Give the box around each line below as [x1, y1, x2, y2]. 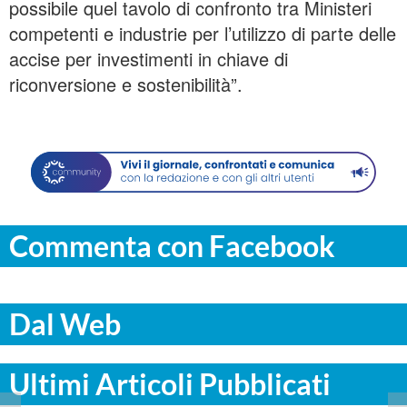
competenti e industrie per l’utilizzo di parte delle [9, 20, 396, 47]
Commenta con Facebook [9, 228, 335, 264]
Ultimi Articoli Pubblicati [9, 366, 331, 402]
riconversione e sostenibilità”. [9, 71, 243, 98]
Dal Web [9, 306, 121, 342]
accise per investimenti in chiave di [9, 45, 288, 73]
